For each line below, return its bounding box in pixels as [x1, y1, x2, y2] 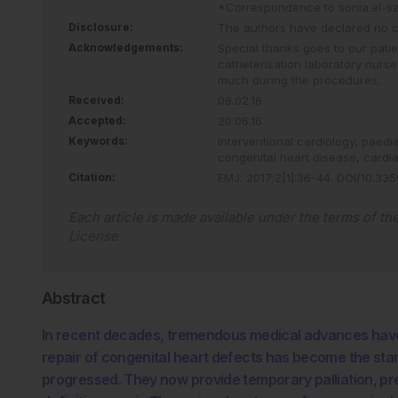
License [68, 227, 118, 244]
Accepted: [68, 113, 126, 127]
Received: [68, 92, 124, 107]
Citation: [68, 170, 115, 184]
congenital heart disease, [217, 149, 363, 164]
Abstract [42, 288, 106, 307]
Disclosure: [68, 20, 133, 34]
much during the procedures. [217, 72, 380, 87]
